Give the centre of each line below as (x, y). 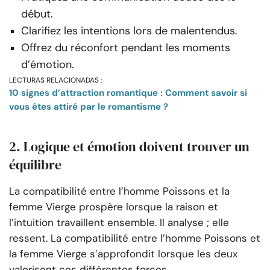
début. (37, 14)
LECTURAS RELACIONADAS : (55, 80)
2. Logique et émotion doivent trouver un (129, 147)
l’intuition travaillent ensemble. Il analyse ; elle (119, 223)
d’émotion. (48, 65)
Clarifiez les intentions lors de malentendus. (129, 31)
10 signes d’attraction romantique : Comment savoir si (128, 93)
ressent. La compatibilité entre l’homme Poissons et (135, 238)
